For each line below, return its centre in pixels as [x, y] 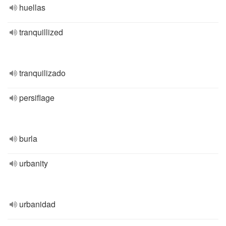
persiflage [37, 98]
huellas [32, 7]
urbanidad [37, 204]
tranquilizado [42, 73]
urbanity [34, 163]
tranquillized [41, 32]
